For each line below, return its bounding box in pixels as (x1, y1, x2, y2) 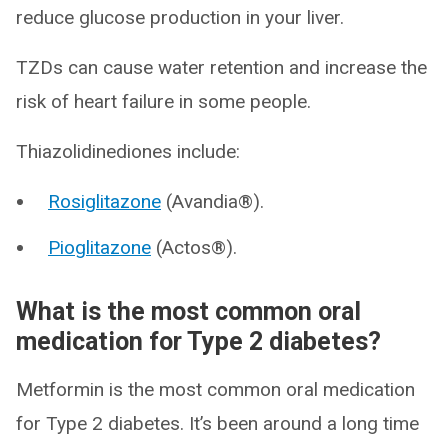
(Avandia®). (161, 190, 264, 213)
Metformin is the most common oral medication (16, 378, 415, 401)
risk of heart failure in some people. (16, 90, 311, 113)
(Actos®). (151, 236, 237, 259)
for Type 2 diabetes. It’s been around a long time (16, 412, 419, 435)
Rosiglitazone (48, 190, 161, 213)
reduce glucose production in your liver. (16, 6, 344, 29)
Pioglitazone (48, 236, 151, 259)
